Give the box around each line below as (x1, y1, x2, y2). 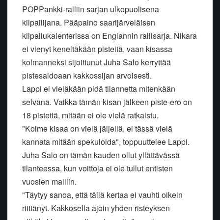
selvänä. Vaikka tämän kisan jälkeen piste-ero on (22, 96, 192, 108)
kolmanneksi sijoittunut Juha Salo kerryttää (22, 56, 171, 68)
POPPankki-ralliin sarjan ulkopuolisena (22, 3, 159, 15)
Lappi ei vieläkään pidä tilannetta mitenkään (22, 82, 175, 94)
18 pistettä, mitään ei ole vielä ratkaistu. (22, 109, 159, 121)
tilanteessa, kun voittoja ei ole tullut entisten (22, 162, 173, 174)
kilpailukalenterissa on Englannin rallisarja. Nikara (22, 29, 197, 41)
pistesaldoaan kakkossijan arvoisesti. (22, 69, 152, 81)
